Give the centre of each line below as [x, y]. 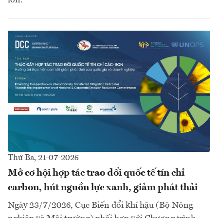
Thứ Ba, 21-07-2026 [43, 158]
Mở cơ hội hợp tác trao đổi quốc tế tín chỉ [96, 173]
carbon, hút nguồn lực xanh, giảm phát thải [103, 188]
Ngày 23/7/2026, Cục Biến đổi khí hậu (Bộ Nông [100, 206]
